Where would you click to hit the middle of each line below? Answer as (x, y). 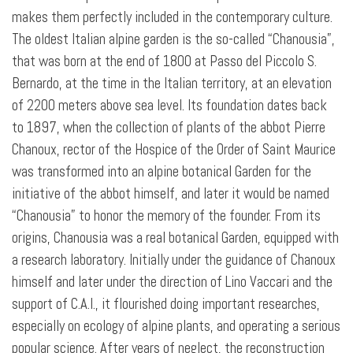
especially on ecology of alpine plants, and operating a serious (176, 326)
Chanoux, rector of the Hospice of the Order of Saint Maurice (174, 150)
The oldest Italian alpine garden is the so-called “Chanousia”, (173, 39)
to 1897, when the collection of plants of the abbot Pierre (169, 128)
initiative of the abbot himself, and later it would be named (171, 194)
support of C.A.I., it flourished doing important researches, (166, 304)
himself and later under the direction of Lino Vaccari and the (172, 282)
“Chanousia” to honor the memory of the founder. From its (166, 216)
